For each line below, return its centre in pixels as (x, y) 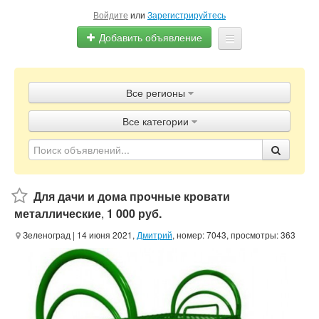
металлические (58, 213)
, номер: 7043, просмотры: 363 (234, 235)
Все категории (155, 121)
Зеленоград (46, 235)
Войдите (111, 15)
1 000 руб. (134, 213)
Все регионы (155, 93)
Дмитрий (155, 235)
